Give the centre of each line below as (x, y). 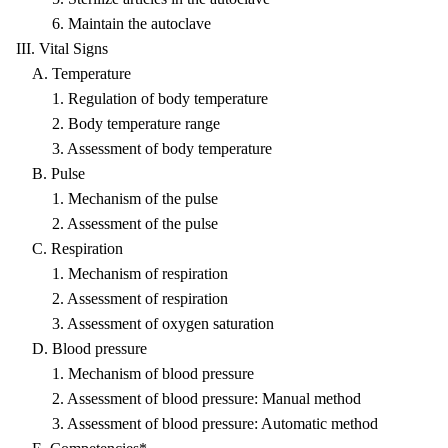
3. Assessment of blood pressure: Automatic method (197, 423)
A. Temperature (73, 73)
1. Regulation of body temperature (142, 98)
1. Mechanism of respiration (122, 273)
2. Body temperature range (118, 123)
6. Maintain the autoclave (113, 23)
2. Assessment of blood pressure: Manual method (188, 398)
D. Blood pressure (81, 348)
